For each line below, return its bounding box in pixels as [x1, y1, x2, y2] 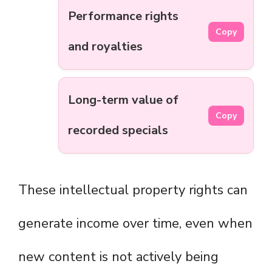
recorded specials [68, 122, 168, 139]
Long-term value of [68, 92, 178, 109]
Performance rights [68, 8, 178, 25]
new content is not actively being [18, 248, 219, 267]
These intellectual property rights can [18, 181, 248, 200]
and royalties [68, 38, 143, 55]
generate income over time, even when [18, 214, 253, 233]
